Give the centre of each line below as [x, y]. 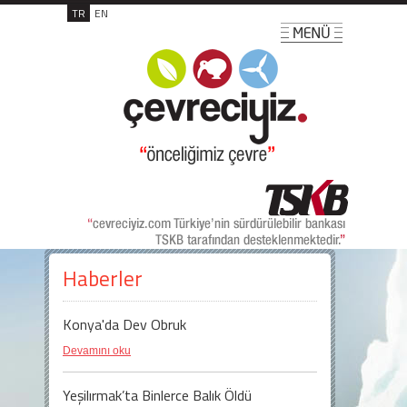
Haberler [103, 278]
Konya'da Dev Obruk [124, 324]
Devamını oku [97, 351]
